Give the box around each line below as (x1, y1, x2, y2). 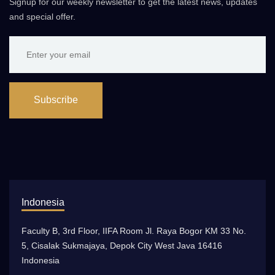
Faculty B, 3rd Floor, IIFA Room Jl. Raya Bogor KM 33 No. (21, 226, 246, 236)
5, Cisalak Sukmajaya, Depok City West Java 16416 (21, 241, 222, 251)
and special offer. (9, 11, 76, 21)
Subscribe (34, 95, 78, 106)
